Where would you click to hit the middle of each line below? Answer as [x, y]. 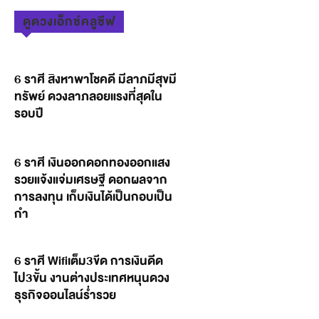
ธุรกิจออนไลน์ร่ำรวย [65, 295]
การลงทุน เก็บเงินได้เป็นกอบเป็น [93, 197]
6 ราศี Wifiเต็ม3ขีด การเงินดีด [89, 261]
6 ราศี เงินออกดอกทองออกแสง [92, 162]
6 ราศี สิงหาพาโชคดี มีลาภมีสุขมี [95, 79]
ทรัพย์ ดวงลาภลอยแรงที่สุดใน [88, 96]
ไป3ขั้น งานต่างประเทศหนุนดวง [92, 278]
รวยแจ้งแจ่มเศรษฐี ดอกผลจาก [91, 179]
